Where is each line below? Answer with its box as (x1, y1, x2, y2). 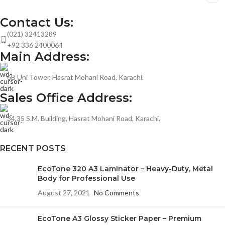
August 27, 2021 (38, 188, 90, 197)
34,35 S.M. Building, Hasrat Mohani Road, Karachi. (7, 114, 160, 123)
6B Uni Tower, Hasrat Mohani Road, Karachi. (7, 73, 144, 81)
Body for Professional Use (38, 174, 135, 183)
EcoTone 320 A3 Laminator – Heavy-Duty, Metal (38, 164, 213, 173)
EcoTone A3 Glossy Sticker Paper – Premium (38, 214, 201, 223)
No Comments (94, 188, 139, 197)
